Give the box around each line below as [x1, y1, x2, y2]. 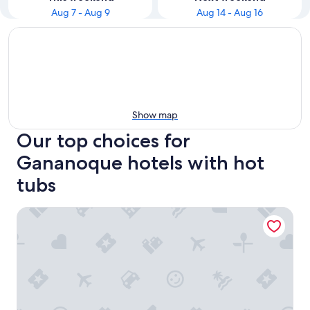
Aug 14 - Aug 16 [197, 6, 263, 19]
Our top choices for [17, 129, 190, 152]
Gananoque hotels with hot [17, 151, 264, 174]
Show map [132, 109, 178, 121]
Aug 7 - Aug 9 [51, 6, 110, 19]
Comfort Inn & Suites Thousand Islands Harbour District [16, 206, 293, 221]
